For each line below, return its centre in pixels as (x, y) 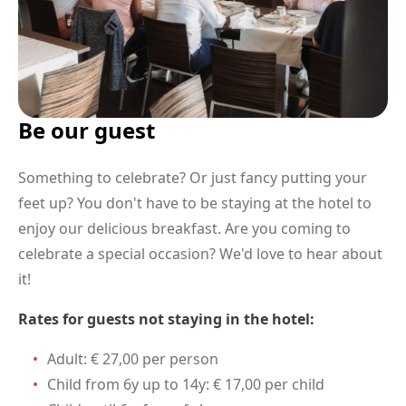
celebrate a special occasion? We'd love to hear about (200, 254)
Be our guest (87, 130)
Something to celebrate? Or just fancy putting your (193, 178)
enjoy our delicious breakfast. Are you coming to (184, 229)
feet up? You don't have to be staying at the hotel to (195, 203)
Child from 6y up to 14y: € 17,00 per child (186, 385)
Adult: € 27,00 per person (133, 359)
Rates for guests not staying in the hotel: (166, 319)
